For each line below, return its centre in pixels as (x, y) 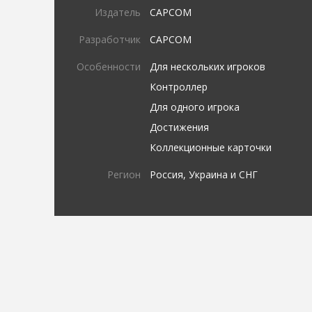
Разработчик (110, 39)
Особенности (109, 67)
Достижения (180, 127)
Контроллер (179, 87)
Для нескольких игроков (208, 67)
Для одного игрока (195, 107)
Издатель (118, 12)
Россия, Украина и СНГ (204, 174)
